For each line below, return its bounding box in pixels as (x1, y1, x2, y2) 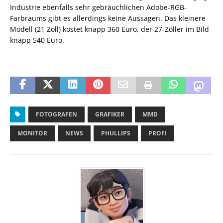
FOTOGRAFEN (36, 110, 77, 118)
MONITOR (17, 128, 47, 137)
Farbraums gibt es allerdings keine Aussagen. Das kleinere (10, 13, 206, 23)
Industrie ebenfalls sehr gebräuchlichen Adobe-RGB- (10, 2, 187, 12)
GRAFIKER (95, 110, 124, 118)
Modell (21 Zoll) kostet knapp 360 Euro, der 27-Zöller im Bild (10, 24, 209, 34)
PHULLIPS (101, 128, 130, 137)
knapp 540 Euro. (10, 35, 64, 45)
